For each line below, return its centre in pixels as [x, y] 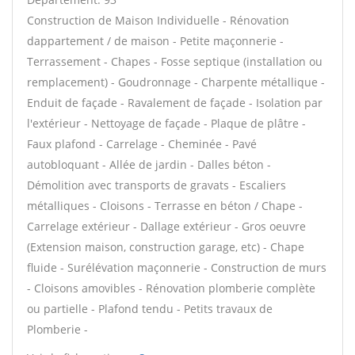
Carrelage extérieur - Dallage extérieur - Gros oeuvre [166, 226]
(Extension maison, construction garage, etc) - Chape [166, 247]
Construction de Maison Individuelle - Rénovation [158, 20]
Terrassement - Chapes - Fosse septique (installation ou [175, 61]
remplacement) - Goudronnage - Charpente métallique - [176, 82]
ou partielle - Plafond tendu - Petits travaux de [150, 309]
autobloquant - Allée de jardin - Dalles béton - [149, 164]
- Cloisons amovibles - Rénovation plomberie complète [171, 288]
